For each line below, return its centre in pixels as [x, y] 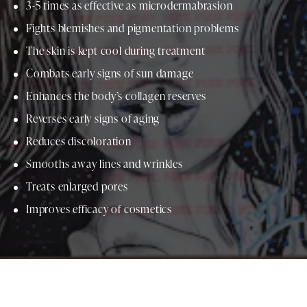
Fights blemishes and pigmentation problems [133, 28]
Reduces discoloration [79, 142]
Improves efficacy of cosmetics [99, 209]
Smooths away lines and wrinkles [105, 164]
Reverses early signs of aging [93, 119]
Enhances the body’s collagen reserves [116, 96]
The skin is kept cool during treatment [116, 51]
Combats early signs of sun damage [110, 74]
